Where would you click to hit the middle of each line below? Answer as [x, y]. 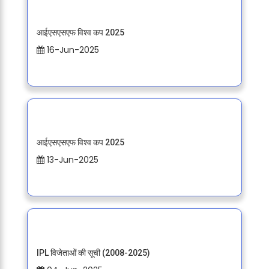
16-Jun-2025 [71, 50]
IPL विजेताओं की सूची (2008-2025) [93, 252]
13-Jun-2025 [71, 160]
